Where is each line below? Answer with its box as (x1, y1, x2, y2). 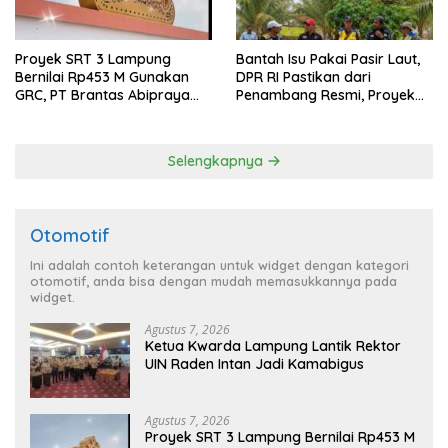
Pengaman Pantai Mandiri (236, 104, 407, 123)
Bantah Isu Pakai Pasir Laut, (236, 50, 420, 69)
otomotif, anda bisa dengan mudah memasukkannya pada (30, 273, 397, 290)
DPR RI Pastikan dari (236, 68, 371, 87)
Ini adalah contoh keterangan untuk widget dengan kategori (30, 257, 409, 274)
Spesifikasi (236, 140, 307, 159)
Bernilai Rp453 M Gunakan (15, 68, 189, 87)
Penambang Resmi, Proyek (236, 86, 415, 105)
